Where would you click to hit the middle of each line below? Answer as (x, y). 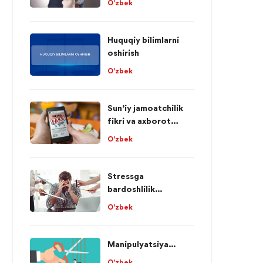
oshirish (123, 53)
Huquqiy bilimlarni (143, 40)
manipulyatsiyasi (141, 134)
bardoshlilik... (135, 189)
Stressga (126, 176)
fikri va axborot (139, 121)
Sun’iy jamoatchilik (145, 108)
